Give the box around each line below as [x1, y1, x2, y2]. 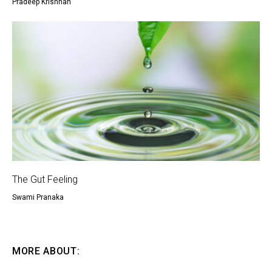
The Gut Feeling [12, 174, 78, 186]
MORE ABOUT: [12, 245, 80, 257]
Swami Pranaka [12, 193, 64, 202]
